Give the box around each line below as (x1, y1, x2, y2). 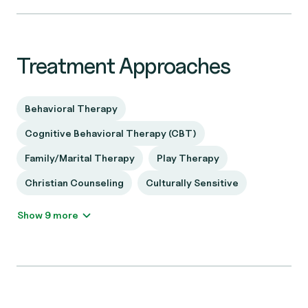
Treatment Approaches (16, 52, 230, 79)
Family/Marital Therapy (25, 152, 135, 164)
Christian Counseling (25, 177, 124, 188)
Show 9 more (53, 209, 78, 221)
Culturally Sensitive (146, 177, 239, 188)
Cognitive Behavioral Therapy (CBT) (25, 127, 197, 139)
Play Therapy (157, 152, 219, 164)
